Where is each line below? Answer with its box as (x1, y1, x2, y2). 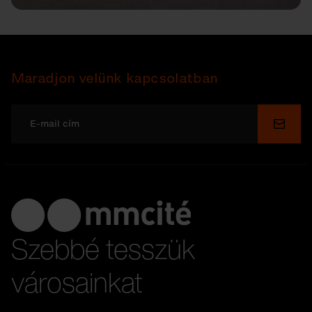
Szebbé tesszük (11, 228, 196, 270)
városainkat (11, 262, 143, 303)
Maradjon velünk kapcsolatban (11, 69, 218, 88)
